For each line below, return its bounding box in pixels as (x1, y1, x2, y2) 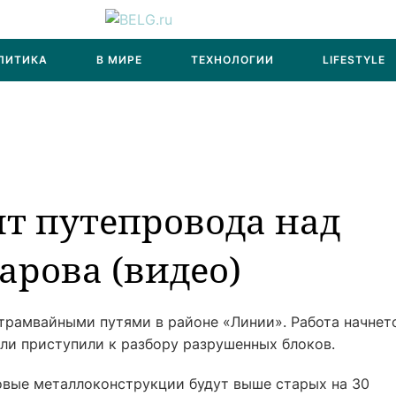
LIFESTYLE (323, 53, 385, 66)
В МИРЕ (96, 53, 142, 66)
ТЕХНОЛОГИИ (191, 53, 274, 66)
